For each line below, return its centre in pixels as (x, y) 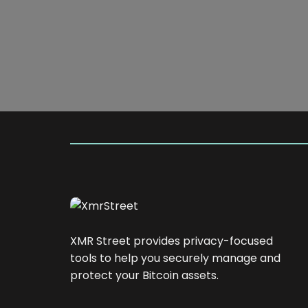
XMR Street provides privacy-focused (172, 241)
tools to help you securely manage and (175, 258)
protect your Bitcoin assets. (144, 275)
